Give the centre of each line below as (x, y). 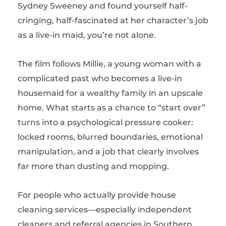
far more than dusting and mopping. (93, 166)
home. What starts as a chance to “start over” (111, 108)
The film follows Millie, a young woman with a (109, 64)
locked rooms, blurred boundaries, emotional (110, 137)
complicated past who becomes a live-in (100, 78)
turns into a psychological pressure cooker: (105, 122)
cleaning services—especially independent (105, 210)
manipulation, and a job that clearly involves (108, 152)
